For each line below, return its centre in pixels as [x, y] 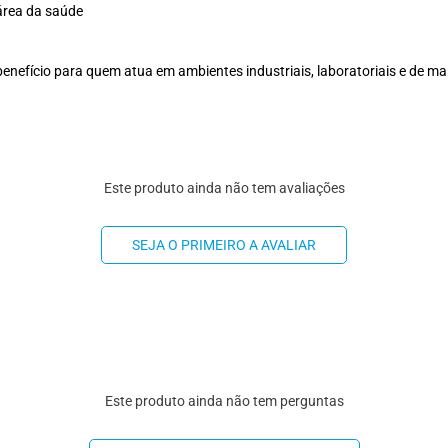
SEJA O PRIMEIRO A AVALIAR [224, 244]
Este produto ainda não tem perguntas [224, 400]
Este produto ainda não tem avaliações [224, 187]
